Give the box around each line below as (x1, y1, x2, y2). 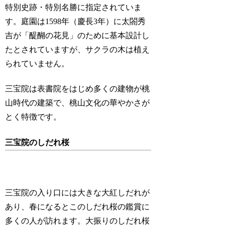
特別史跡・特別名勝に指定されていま (5, 3, 142, 12)
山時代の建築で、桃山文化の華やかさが (5, 98, 150, 107)
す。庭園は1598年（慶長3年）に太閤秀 (5, 17, 146, 26)
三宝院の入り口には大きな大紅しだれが (5, 188, 150, 197)
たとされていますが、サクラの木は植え (5, 45, 150, 54)
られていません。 (5, 59, 70, 68)
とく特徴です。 (5, 113, 62, 122)
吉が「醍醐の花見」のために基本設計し (5, 31, 150, 40)
